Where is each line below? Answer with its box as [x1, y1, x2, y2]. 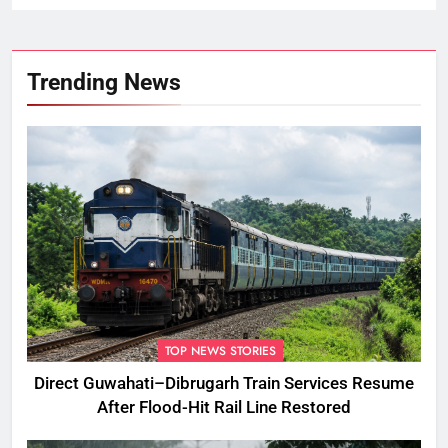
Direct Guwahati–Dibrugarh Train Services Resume [34, 374, 414, 394]
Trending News [27, 67, 181, 96]
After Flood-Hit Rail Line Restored [97, 398, 351, 418]
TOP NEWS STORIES [165, 342, 276, 361]
